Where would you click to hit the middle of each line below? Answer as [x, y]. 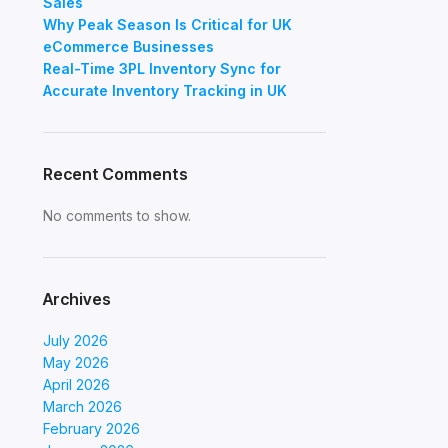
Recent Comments [115, 174]
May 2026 [75, 362]
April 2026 [76, 384]
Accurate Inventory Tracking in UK [164, 90]
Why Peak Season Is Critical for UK [167, 24]
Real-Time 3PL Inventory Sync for [161, 68]
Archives [76, 299]
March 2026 [82, 406]
